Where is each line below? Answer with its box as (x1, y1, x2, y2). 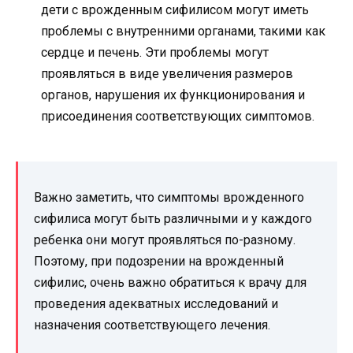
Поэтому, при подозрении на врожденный (34, 253, 284, 269)
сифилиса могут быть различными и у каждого (34, 210, 312, 226)
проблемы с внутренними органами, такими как (41, 24, 325, 39)
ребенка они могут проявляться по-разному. (34, 232, 295, 247)
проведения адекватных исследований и (34, 295, 278, 311)
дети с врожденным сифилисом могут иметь (41, 2, 309, 18)
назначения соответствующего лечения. (34, 317, 270, 333)
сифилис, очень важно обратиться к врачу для (34, 274, 307, 290)
